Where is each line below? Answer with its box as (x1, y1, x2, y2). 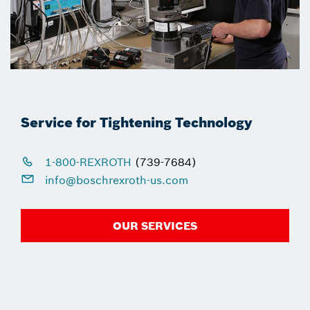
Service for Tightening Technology (21, 113, 252, 131)
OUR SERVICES (113, 219, 197, 233)
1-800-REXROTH (42, 154, 135, 169)
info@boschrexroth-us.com (42, 172, 188, 187)
